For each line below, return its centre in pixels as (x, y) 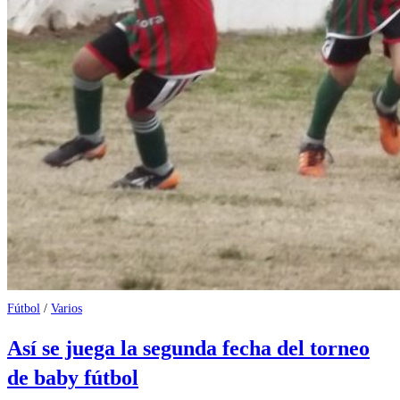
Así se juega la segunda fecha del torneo (188, 349)
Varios (67, 308)
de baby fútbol (73, 378)
